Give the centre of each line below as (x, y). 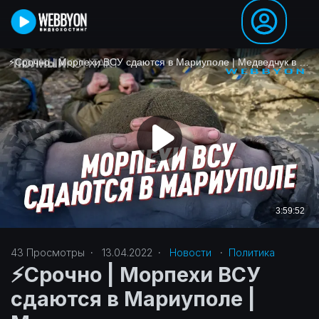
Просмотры (54, 252)
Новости (190, 252)
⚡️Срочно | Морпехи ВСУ (136, 274)
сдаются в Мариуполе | (133, 299)
